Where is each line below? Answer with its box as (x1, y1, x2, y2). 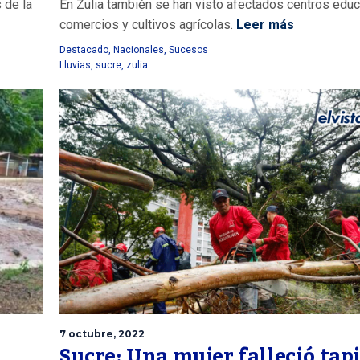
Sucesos (169, 43, 208, 55)
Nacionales (113, 43, 164, 55)
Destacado (59, 43, 108, 55)
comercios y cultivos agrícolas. (59, 16, 233, 32)
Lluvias (59, 59, 91, 71)
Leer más (233, 16, 294, 32)
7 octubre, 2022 (59, 327, 145, 340)
